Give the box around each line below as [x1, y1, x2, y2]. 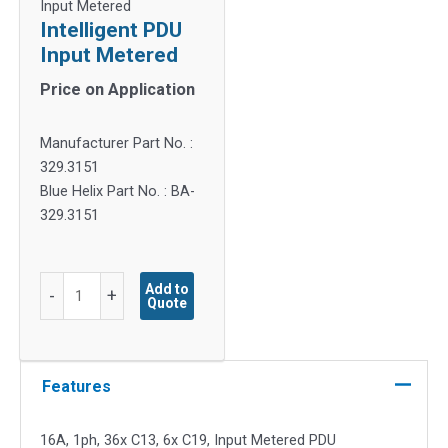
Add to [145, 281, 189, 298]
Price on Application [40, 79, 195, 99]
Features [41, 377, 111, 397]
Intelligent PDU [40, 17, 182, 42]
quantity [39, 370, 91, 389]
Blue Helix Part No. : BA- [40, 181, 195, 200]
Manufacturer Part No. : [40, 133, 193, 152]
